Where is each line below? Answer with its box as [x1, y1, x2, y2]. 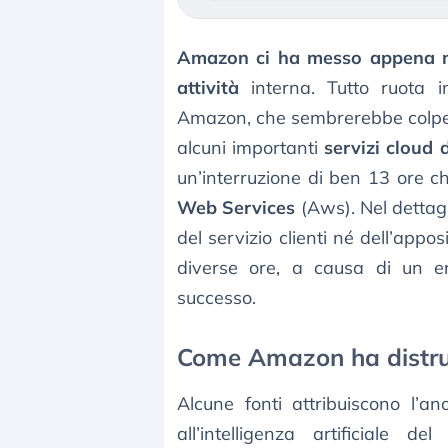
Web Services [177, 196, 296, 220]
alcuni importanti [177, 136, 325, 160]
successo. [177, 286, 256, 310]
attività [177, 76, 239, 100]
